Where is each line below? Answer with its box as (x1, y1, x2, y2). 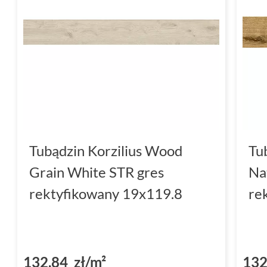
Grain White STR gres (29, 163, 164, 181)
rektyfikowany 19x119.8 (29, 184, 182, 202)
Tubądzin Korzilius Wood (29, 141, 182, 159)
